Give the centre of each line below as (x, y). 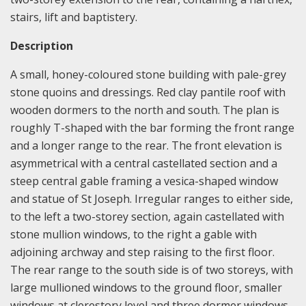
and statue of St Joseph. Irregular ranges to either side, (152, 198)
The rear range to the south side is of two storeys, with (152, 269)
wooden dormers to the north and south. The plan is (145, 110)
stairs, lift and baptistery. (74, 17)
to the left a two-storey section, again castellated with (147, 216)
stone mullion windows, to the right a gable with (134, 234)
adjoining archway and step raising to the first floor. (148, 252)
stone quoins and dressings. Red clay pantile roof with (148, 92)
